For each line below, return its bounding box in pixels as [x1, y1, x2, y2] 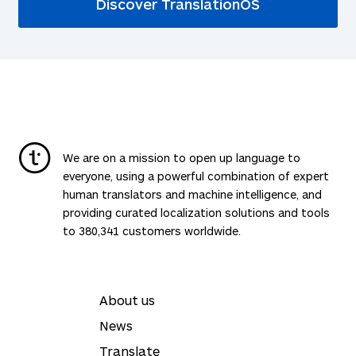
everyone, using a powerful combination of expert [63, 169, 329, 184]
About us [99, 292, 155, 308]
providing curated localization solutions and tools [63, 206, 330, 220]
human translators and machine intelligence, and [63, 188, 322, 202]
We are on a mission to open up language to [63, 151, 300, 165]
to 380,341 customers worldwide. [63, 224, 241, 238]
